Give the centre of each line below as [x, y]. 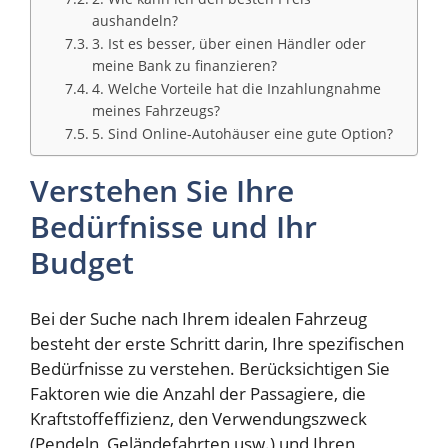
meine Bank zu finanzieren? [184, 65]
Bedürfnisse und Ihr [173, 226]
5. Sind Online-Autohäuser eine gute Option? [242, 133]
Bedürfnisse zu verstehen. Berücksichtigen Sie [210, 369]
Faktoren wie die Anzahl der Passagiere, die [198, 394]
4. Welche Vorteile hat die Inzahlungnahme [236, 88]
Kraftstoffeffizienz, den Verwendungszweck [198, 419]
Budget [82, 262]
